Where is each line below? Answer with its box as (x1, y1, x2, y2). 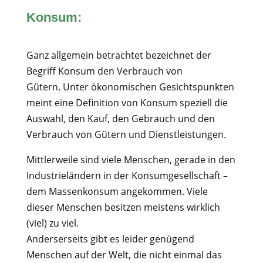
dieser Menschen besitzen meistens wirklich (26, 201, 220, 214)
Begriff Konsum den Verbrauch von (26, 65, 183, 77)
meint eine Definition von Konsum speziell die (26, 96, 228, 109)
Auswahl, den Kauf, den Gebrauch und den (26, 112, 215, 125)
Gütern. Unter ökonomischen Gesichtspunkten (26, 80, 234, 93)
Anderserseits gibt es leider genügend (26, 232, 194, 245)
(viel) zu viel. (26, 217, 79, 230)
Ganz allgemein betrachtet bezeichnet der (26, 49, 211, 62)
